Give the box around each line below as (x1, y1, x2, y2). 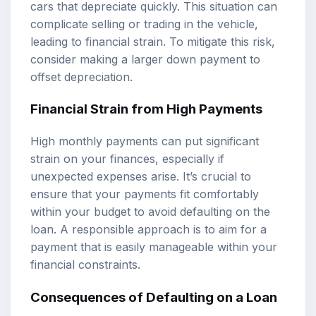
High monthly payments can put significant (30, 134, 259, 148)
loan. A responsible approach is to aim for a (30, 222, 267, 236)
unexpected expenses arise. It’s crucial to (30, 169, 251, 183)
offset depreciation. (30, 69, 133, 84)
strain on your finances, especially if (30, 152, 224, 166)
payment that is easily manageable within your (30, 240, 277, 254)
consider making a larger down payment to (30, 51, 260, 66)
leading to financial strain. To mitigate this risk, (30, 34, 275, 49)
